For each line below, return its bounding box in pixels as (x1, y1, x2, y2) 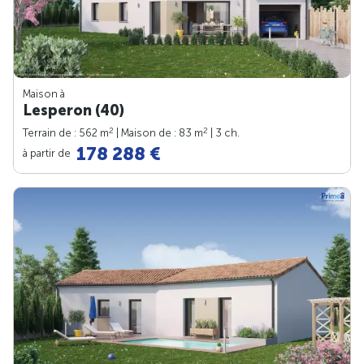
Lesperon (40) (23, 101, 124, 119)
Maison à (23, 87, 65, 100)
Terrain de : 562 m (23, 126, 109, 139)
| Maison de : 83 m (114, 126, 203, 139)
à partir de (23, 146, 73, 159)
